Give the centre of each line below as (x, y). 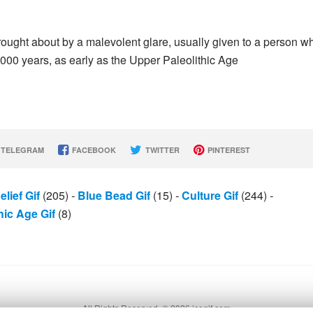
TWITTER (161, 150)
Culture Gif (210, 195)
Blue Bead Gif (114, 195)
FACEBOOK (93, 150)
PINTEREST (227, 150)
